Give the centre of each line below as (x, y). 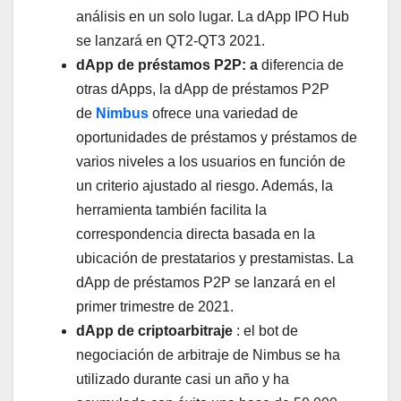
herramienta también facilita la (171, 210)
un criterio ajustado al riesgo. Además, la (205, 186)
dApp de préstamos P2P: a (167, 65)
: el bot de (265, 331)
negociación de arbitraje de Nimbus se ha (208, 355)
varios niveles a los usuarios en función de (211, 162)
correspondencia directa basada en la (196, 235)
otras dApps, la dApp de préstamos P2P (203, 90)
